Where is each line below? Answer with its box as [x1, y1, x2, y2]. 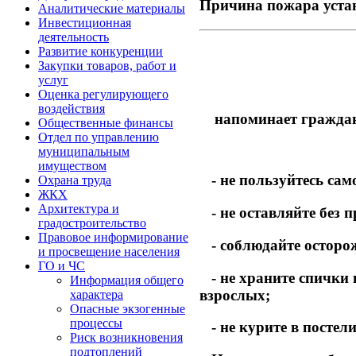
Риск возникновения [70, 331, 183, 344]
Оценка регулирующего [38, 87, 168, 101]
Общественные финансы [38, 116, 173, 130]
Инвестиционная [38, 16, 131, 29]
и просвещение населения [38, 245, 180, 258]
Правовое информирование [38, 230, 188, 244]
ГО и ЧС [38, 259, 85, 273]
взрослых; [199, 286, 270, 304]
